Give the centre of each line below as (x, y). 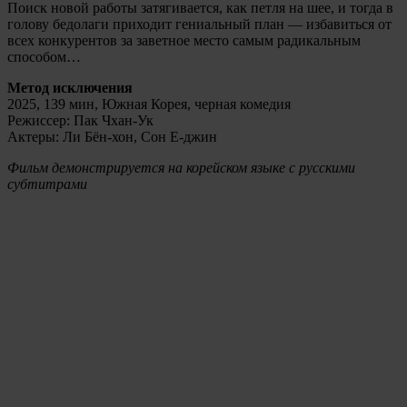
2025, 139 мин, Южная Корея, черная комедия (149, 104)
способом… (44, 56)
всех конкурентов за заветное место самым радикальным (184, 40)
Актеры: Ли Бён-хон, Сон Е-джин (112, 136)
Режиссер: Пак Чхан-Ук (80, 120)
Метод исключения (70, 87)
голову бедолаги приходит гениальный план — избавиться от (199, 24)
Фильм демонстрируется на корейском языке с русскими (181, 167)
